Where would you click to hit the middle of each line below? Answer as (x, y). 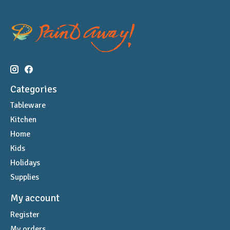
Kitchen (23, 120)
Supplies (25, 177)
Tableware (28, 106)
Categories (34, 89)
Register (25, 214)
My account (35, 198)
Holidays (25, 163)
